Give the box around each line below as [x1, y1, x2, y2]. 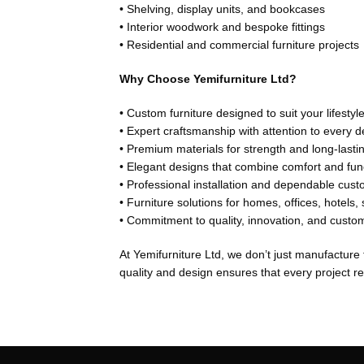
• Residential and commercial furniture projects [119, 38, 359, 52]
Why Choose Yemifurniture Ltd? [119, 72, 297, 86]
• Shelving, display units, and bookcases [119, 2, 325, 16]
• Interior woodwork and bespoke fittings [119, 20, 325, 34]
